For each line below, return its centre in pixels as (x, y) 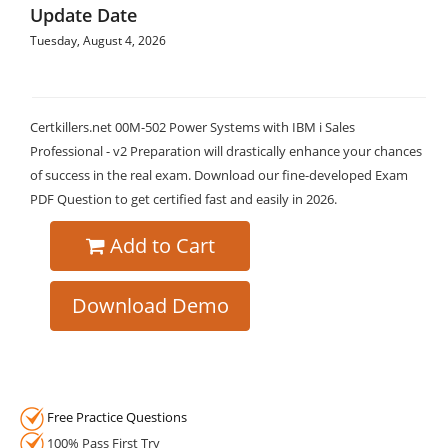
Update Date (83, 15)
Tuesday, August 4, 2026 (98, 40)
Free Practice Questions (117, 417)
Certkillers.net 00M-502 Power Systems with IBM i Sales (192, 127)
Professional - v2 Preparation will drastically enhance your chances (226, 151)
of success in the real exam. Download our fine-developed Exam (219, 175)
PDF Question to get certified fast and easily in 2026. (183, 199)
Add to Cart (162, 245)
